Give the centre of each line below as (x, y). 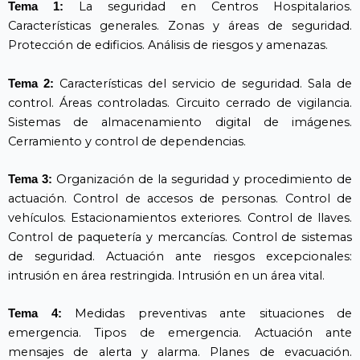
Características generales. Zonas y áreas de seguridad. (180, 26)
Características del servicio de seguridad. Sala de (203, 83)
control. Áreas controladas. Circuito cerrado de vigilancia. (180, 102)
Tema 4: (35, 314)
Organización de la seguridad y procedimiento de (202, 179)
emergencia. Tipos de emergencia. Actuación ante (180, 333)
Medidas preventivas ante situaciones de (207, 314)
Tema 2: (31, 83)
